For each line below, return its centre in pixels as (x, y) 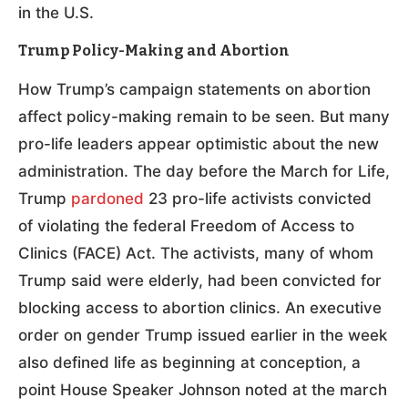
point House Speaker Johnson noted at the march (203, 389)
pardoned (107, 198)
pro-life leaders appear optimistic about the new (199, 143)
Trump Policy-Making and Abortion (154, 50)
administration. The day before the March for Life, (204, 171)
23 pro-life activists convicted (258, 198)
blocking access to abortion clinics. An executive (200, 307)
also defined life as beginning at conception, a (189, 362)
